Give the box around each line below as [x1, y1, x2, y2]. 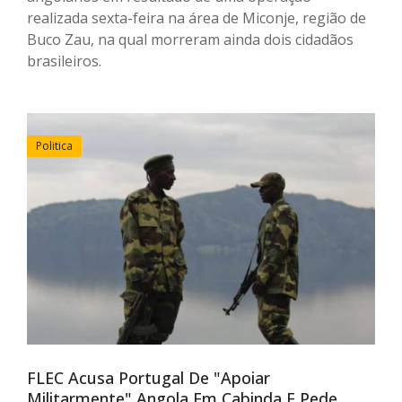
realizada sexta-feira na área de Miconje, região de [27, 7, 366, 28]
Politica [36, 137, 73, 153]
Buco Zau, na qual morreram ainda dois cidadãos [27, 29, 354, 49]
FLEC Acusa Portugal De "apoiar [27, 367, 270, 389]
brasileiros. [27, 50, 101, 71]
